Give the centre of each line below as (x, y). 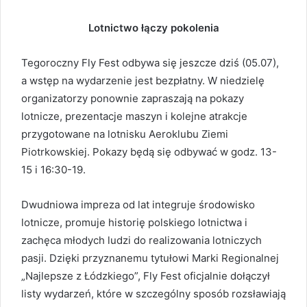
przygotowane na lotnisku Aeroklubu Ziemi (125, 134)
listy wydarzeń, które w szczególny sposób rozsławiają (153, 293)
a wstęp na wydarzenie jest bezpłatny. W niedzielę (143, 80)
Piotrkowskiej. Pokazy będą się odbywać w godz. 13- (149, 151)
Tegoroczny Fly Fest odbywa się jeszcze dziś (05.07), (150, 62)
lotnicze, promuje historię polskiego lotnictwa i (134, 222)
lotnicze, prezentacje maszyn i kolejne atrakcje (134, 116)
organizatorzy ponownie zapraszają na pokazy (133, 98)
